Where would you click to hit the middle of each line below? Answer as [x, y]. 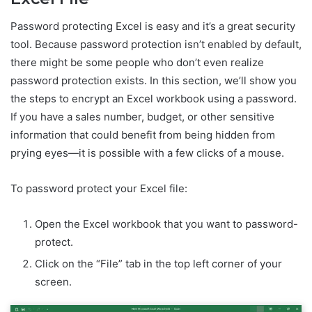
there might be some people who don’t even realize [137, 62]
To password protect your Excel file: [99, 188]
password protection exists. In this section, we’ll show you [154, 80]
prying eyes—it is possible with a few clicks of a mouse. [147, 153]
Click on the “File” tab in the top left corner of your [158, 264]
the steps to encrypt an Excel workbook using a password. [154, 99]
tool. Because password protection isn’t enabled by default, [156, 44]
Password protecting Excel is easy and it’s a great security [153, 26]
